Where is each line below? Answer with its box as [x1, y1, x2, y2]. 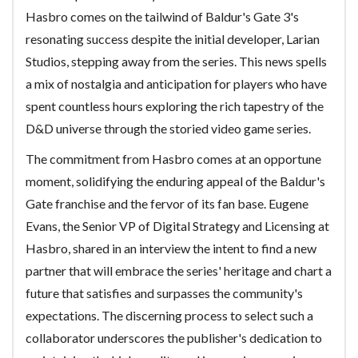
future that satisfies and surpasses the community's [26, 285, 303, 300]
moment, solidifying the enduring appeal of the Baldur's [26, 173, 325, 189]
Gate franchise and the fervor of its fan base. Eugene [26, 196, 308, 211]
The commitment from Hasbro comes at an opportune [26, 151, 321, 166]
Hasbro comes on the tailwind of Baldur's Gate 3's [26, 9, 299, 24]
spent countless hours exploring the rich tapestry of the [26, 98, 324, 113]
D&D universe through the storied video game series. [26, 121, 311, 136]
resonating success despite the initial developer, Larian [26, 31, 320, 46]
